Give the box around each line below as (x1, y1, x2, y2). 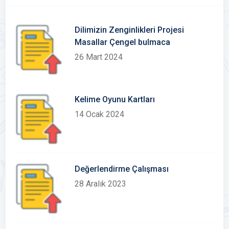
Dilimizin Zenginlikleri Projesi (75, 25, 185, 35)
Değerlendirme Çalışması (75, 164, 169, 174)
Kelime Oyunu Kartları (75, 95, 155, 104)
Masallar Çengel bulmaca (75, 37, 171, 47)
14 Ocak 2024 (75, 109, 125, 119)
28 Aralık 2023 (75, 179, 127, 189)
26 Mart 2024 (75, 52, 123, 62)
